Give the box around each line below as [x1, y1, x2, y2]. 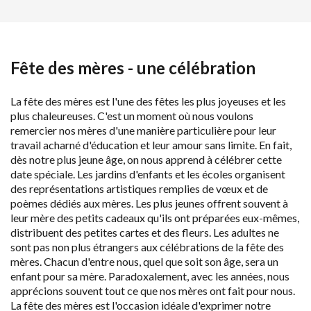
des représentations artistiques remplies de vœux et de [10, 181, 268, 195]
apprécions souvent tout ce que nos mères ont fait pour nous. [10, 283, 295, 297]
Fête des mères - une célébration [10, 58, 255, 78]
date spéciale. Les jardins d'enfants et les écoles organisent [10, 167, 285, 180]
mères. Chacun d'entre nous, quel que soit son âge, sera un [10, 254, 278, 268]
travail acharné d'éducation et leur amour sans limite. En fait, [10, 137, 292, 151]
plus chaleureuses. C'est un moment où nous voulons [10, 108, 253, 122]
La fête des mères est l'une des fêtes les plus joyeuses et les [10, 94, 286, 108]
